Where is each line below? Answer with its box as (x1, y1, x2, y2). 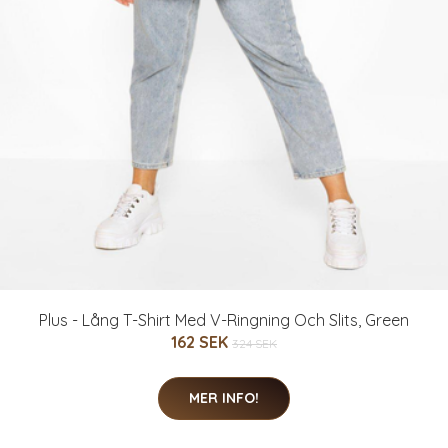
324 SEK (232, 335, 277, 351)
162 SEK (171, 331, 232, 352)
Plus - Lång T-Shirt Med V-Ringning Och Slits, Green (39, 309, 409, 330)
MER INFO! (189, 388, 259, 407)
